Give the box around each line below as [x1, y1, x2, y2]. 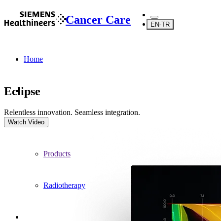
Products [43, 149, 71, 158]
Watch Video [8, 118, 44, 126]
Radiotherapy [43, 181, 85, 189]
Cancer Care [66, 13, 131, 26]
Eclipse [4, 84, 40, 98]
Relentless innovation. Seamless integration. [4, 108, 140, 116]
